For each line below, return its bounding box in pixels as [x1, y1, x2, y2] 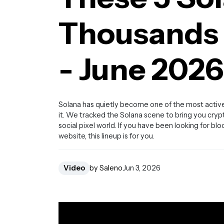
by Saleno [89, 163, 123, 172]
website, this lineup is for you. [58, 131, 154, 141]
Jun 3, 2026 [122, 163, 161, 172]
